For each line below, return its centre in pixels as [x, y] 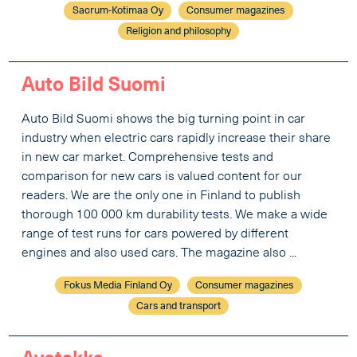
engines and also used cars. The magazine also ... [159, 253]
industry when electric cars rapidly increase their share [177, 138]
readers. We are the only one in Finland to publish [161, 196]
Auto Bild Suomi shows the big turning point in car [164, 119]
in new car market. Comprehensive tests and [148, 157]
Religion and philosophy [178, 32]
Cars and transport [178, 306]
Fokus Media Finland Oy [118, 285]
